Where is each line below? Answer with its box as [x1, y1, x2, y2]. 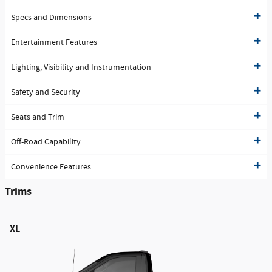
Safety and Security [11, 87, 80, 98]
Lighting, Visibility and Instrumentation [11, 62, 151, 73]
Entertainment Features [11, 37, 97, 49]
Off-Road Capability [11, 137, 81, 148]
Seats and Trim [11, 112, 64, 123]
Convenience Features [11, 161, 91, 173]
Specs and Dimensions [11, 12, 92, 24]
